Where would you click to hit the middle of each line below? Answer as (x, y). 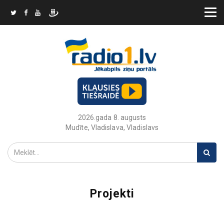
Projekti (112, 194)
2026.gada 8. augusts (112, 117)
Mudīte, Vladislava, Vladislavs (112, 127)
